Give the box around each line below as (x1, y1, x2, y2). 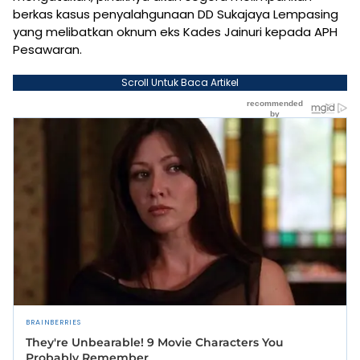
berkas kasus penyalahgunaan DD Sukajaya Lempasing (13, 6, 338, 23)
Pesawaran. (13, 41, 82, 59)
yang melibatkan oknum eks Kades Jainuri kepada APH (13, 23, 337, 41)
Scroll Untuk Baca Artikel (121, 76, 239, 90)
